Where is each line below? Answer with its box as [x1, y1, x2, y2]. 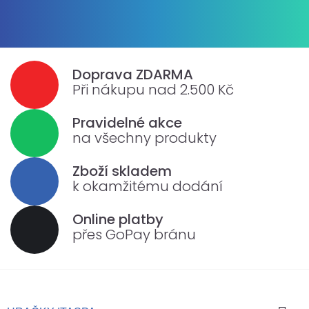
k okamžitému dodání [72, 176, 223, 196]
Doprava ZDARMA [72, 64, 193, 84]
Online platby [72, 209, 163, 229]
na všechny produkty [72, 128, 217, 148]
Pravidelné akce [72, 112, 182, 132]
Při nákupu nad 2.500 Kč [72, 79, 234, 99]
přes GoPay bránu [72, 224, 196, 244]
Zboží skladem [72, 161, 172, 181]
